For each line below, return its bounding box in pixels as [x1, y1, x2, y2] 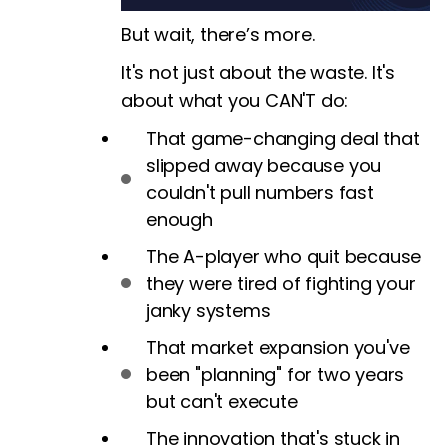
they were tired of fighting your [146, 270, 416, 296]
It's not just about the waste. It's [121, 59, 396, 85]
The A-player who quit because [146, 243, 422, 269]
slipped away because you [146, 152, 382, 178]
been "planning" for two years [146, 361, 405, 387]
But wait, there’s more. [121, 21, 315, 47]
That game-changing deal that [146, 125, 420, 151]
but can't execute [146, 388, 298, 414]
